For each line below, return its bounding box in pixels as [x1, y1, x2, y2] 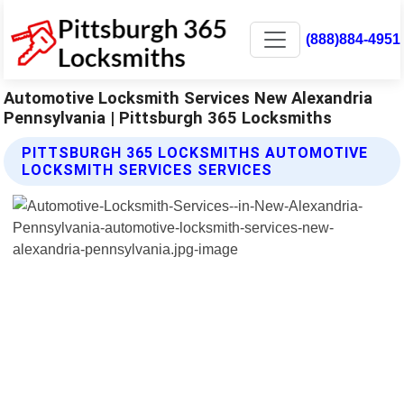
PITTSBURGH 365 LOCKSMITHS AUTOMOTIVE [22, 143, 369, 161]
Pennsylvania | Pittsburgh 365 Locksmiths [4, 107, 333, 127]
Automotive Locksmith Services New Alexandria [4, 87, 373, 107]
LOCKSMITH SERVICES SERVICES [22, 161, 273, 179]
